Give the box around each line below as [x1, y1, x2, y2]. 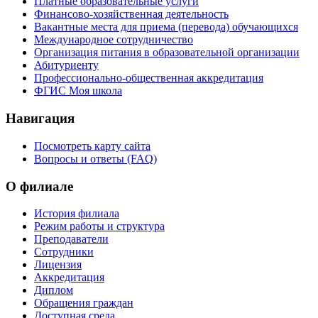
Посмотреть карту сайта [34, 139, 150, 152]
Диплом [34, 284, 73, 297]
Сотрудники [34, 246, 94, 258]
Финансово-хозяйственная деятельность [34, 8, 229, 21]
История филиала [34, 207, 119, 220]
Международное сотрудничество [34, 33, 193, 46]
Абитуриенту [34, 59, 99, 72]
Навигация [6, 111, 75, 126]
